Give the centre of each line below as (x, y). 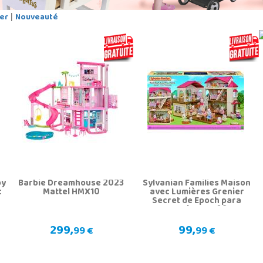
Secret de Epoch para (197, 201)
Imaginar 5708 (197, 210)
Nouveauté (36, 18)
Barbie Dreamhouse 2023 (71, 183)
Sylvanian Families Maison (197, 183)
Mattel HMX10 (71, 192)
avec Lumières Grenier (197, 192)
